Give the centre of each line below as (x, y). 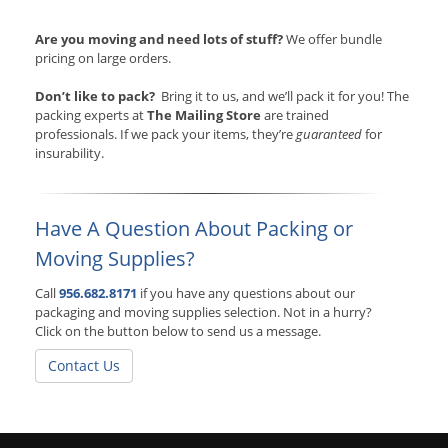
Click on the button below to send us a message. (178, 331)
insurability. (69, 153)
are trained (295, 115)
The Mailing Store (204, 115)
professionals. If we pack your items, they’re (165, 134)
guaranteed (330, 134)
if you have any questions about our (247, 293)
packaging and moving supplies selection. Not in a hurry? (203, 312)
